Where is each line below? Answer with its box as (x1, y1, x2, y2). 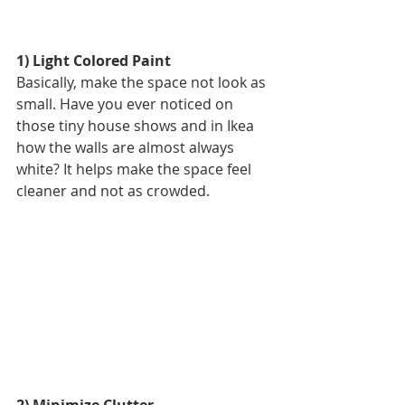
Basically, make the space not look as (16, 71, 269, 92)
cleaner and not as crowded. (16, 180, 213, 201)
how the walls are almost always (16, 137, 238, 157)
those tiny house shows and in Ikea (16, 115, 258, 136)
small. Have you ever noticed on (16, 93, 237, 114)
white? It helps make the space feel (16, 158, 255, 179)
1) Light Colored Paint (16, 50, 171, 71)
